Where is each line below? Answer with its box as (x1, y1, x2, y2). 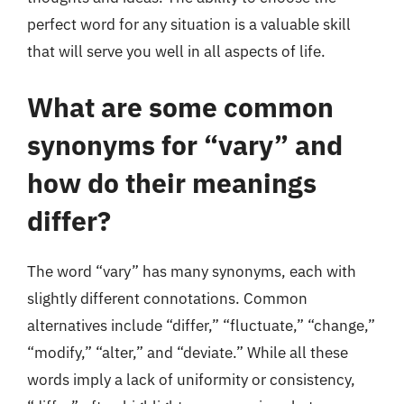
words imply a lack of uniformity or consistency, (27, 369, 355, 390)
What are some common (27, 88, 334, 124)
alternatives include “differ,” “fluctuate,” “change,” (27, 315, 375, 335)
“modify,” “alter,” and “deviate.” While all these (27, 342, 348, 363)
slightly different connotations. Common (27, 288, 308, 308)
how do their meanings (27, 164, 317, 200)
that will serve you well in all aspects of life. (27, 41, 326, 61)
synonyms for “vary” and (27, 126, 343, 162)
